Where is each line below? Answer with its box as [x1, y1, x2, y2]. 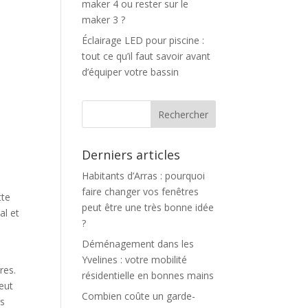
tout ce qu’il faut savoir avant [82, 49, 211, 63]
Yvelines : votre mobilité [82, 253, 188, 266]
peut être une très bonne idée [82, 201, 214, 214]
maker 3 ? [82, 13, 126, 26]
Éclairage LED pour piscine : [82, 34, 205, 47]
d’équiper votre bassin [82, 65, 179, 78]
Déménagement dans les [82, 237, 195, 250]
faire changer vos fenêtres [82, 185, 199, 198]
